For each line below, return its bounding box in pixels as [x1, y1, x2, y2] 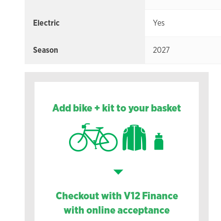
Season [33, 45, 58, 56]
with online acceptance [64, 203, 170, 217]
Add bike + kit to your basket [52, 101, 182, 114]
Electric [33, 18, 60, 29]
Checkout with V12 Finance [55, 188, 178, 202]
